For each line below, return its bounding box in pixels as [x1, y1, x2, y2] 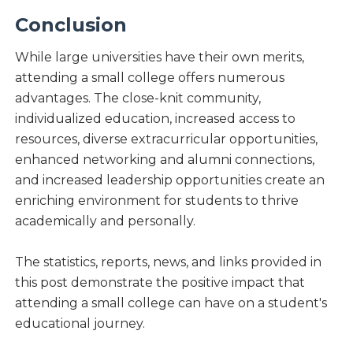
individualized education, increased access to [14, 110, 295, 126]
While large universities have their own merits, [14, 49, 304, 65]
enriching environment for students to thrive [14, 192, 299, 208]
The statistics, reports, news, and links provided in [14, 254, 321, 269]
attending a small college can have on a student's [14, 295, 327, 310]
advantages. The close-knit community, [14, 90, 261, 106]
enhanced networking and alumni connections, [14, 151, 314, 167]
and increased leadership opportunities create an [14, 172, 325, 188]
